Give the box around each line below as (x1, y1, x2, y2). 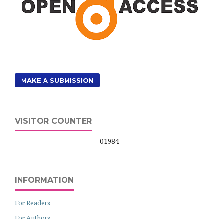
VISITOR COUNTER (15, 116, 92, 126)
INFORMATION (15, 175, 74, 185)
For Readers (15, 198, 50, 207)
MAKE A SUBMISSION (21, 76, 93, 84)
